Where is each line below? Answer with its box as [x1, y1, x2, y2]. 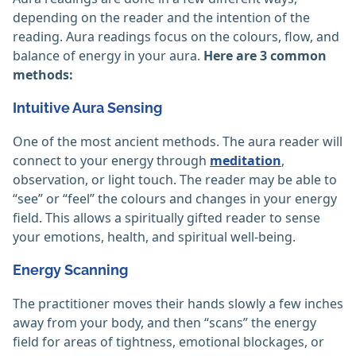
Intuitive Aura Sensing [13, 99, 162, 117]
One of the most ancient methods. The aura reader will [13, 133, 342, 151]
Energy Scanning [13, 261, 128, 279]
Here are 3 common [203, 47, 327, 65]
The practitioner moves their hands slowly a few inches [13, 295, 343, 313]
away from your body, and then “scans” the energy [13, 314, 316, 332]
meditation [210, 152, 281, 170]
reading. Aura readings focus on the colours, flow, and [13, 28, 339, 46]
